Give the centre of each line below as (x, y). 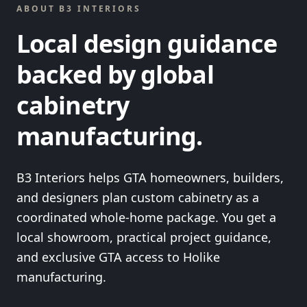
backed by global (115, 74)
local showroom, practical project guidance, (144, 237)
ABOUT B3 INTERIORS (79, 8)
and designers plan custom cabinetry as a (138, 197)
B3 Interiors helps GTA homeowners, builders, (150, 177)
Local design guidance (147, 43)
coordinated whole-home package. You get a (146, 217)
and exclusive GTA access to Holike (118, 257)
